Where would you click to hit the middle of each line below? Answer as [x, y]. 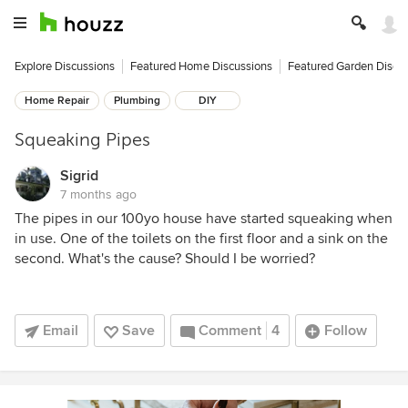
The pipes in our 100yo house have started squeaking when [204, 219]
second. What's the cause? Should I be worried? [165, 259]
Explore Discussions [65, 66]
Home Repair [57, 101]
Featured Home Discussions [201, 66]
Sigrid [79, 176]
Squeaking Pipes [82, 140]
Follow [346, 331]
